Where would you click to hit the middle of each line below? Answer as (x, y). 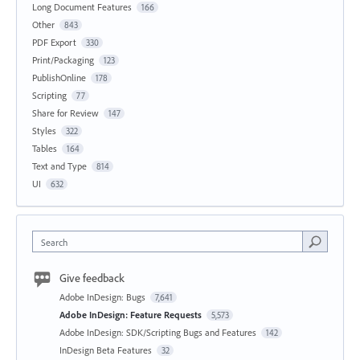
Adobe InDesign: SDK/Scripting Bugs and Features (159, 332)
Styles (44, 130)
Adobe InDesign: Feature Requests (132, 314)
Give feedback (92, 278)
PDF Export (54, 42)
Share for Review (65, 112)
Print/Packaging (63, 59)
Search (54, 242)
